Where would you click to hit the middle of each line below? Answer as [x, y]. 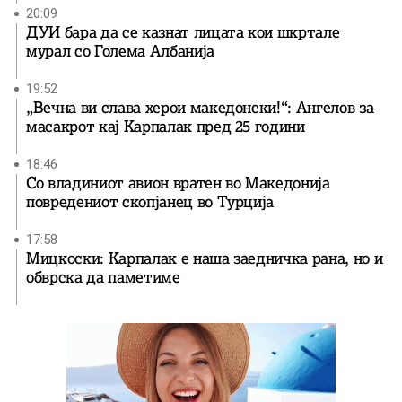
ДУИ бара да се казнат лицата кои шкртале [183, 33]
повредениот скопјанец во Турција [150, 202]
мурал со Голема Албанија [120, 52]
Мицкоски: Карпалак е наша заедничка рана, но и [205, 259]
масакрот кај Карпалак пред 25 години [166, 127]
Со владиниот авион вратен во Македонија [178, 184]
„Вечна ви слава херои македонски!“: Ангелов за [200, 108]
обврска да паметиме [103, 278]
